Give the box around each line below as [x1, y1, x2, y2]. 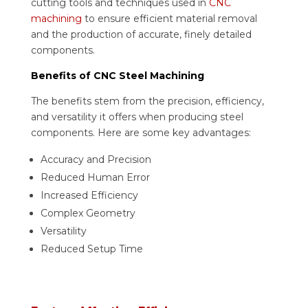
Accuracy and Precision [40, 153, 151, 166]
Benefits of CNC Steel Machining [30, 69, 204, 82]
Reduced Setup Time [40, 242, 143, 255]
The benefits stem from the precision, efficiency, [30, 94, 264, 107]
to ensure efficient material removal [81, 12, 257, 25]
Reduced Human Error [40, 170, 150, 184]
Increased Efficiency [40, 188, 138, 201]
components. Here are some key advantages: [30, 126, 254, 139]
